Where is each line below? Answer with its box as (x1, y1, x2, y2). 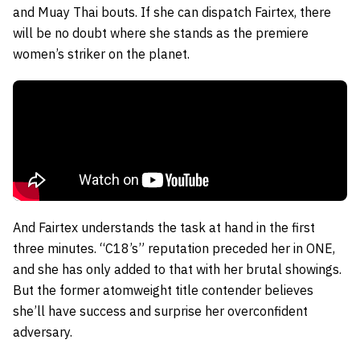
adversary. (13, 323, 72, 340)
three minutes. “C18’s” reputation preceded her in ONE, (13, 239, 335, 256)
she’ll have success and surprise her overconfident (13, 302, 308, 319)
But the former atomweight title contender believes (13, 281, 313, 298)
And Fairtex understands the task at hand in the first (13, 219, 315, 235)
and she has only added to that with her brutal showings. (13, 260, 342, 277)
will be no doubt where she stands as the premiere (13, 24, 309, 41)
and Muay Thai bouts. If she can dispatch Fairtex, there (13, 3, 331, 20)
